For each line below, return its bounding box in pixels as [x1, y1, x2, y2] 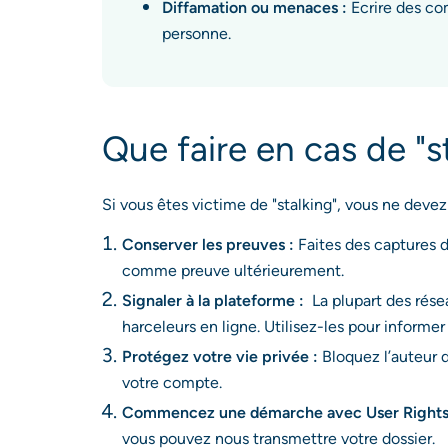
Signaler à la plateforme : [122, 291, 308, 310]
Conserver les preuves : [122, 235, 294, 254]
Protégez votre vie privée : [122, 347, 322, 366]
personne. [162, 24, 231, 43]
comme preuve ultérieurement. [122, 261, 348, 280]
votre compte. [122, 373, 226, 392]
